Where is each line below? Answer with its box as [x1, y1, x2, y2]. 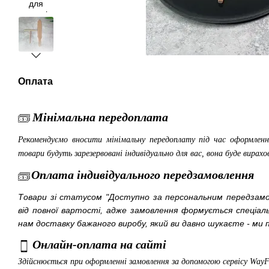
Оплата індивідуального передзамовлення [31, 168, 254, 182]
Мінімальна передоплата [32, 110, 168, 124]
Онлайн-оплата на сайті [32, 238, 166, 252]
